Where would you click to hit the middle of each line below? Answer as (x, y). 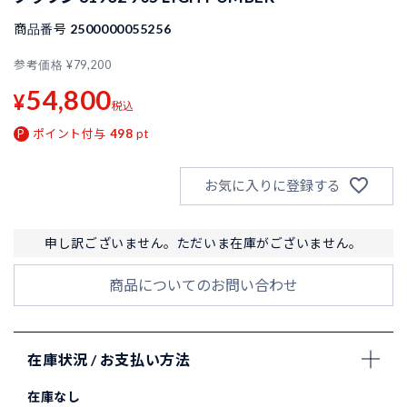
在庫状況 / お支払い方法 (109, 359)
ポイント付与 (69, 133)
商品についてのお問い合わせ (203, 284)
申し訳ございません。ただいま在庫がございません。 (203, 243)
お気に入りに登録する (272, 186)
